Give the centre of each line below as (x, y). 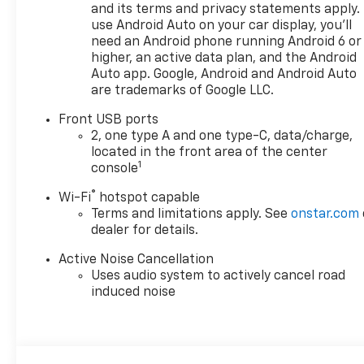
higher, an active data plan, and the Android (224, 58)
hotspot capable (148, 198)
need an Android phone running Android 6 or (227, 42)
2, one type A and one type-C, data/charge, (222, 136)
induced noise (134, 292)
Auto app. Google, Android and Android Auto (224, 74)
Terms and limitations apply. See (191, 214)
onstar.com (325, 214)
